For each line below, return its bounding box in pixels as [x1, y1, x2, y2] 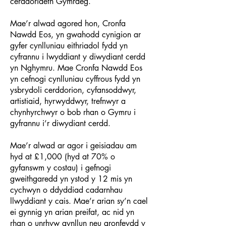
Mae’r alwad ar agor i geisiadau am [10, 140, 137, 151]
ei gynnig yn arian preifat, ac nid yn [10, 207, 134, 217]
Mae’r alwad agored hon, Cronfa [10, 18, 126, 29]
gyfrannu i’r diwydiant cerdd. [10, 118, 110, 129]
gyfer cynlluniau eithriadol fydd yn [10, 40, 128, 51]
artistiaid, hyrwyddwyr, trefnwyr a [10, 96, 126, 106]
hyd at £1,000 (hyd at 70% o [10, 151, 115, 162]
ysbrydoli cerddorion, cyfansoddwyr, [10, 85, 136, 95]
